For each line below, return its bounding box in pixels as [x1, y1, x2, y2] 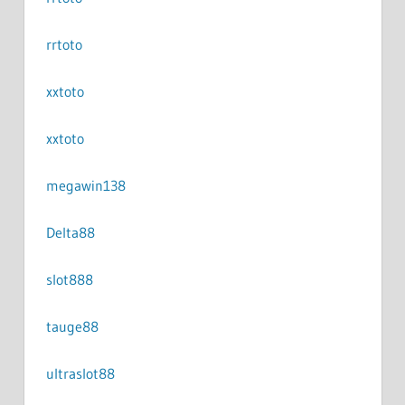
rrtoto [45, 34, 82, 53]
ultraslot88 [45, 363, 115, 382]
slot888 [45, 269, 93, 288]
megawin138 [45, 175, 126, 194]
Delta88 [45, 222, 95, 241]
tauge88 [45, 316, 99, 335]
